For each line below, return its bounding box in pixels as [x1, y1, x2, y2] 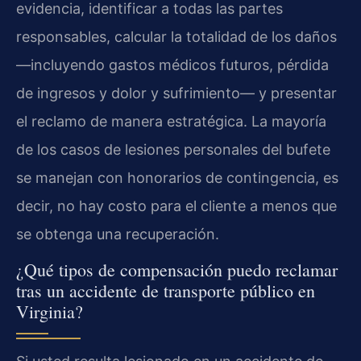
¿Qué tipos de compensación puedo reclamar [16, 257, 338, 281]
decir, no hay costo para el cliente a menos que [16, 197, 337, 214]
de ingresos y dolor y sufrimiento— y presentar [16, 84, 337, 102]
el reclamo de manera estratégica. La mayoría [16, 112, 326, 130]
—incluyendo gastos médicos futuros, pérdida [16, 56, 329, 73]
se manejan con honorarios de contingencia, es [16, 168, 338, 186]
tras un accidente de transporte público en [16, 278, 315, 302]
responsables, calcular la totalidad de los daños [16, 27, 337, 45]
